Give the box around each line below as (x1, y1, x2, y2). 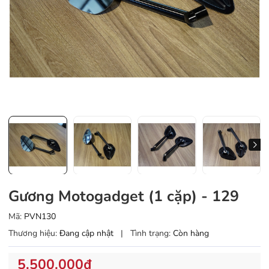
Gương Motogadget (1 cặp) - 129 (8, 186, 239, 207)
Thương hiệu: (8, 228, 57, 240)
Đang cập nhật (59, 228, 116, 240)
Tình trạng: (130, 228, 171, 240)
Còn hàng (173, 228, 209, 240)
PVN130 (24, 211, 56, 223)
